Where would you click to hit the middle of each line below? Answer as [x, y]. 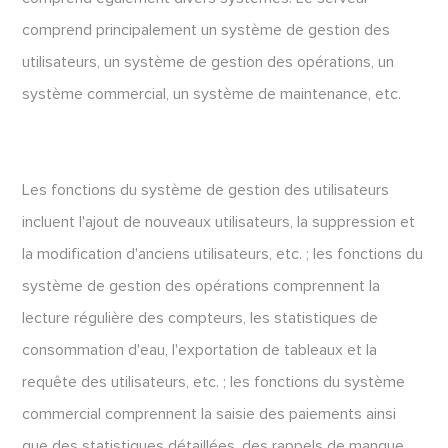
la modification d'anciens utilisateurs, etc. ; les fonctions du [223, 254]
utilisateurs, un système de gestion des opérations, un [208, 62]
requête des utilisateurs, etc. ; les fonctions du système [214, 382]
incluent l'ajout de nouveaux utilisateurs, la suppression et [219, 222]
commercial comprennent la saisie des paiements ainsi [209, 414]
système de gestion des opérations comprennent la [201, 286]
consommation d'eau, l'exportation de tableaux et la [200, 350]
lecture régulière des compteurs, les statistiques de [200, 318]
